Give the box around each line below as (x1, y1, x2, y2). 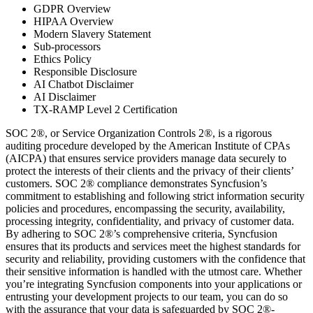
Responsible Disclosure (34, 65, 137, 78)
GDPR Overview (34, 2, 111, 15)
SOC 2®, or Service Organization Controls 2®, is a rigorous (6, 126, 272, 139)
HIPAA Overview (34, 15, 114, 27)
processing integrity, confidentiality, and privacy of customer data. (6, 214, 294, 227)
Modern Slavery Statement (34, 27, 151, 40)
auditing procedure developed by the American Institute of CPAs (6, 139, 290, 152)
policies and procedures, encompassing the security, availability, (6, 202, 285, 214)
